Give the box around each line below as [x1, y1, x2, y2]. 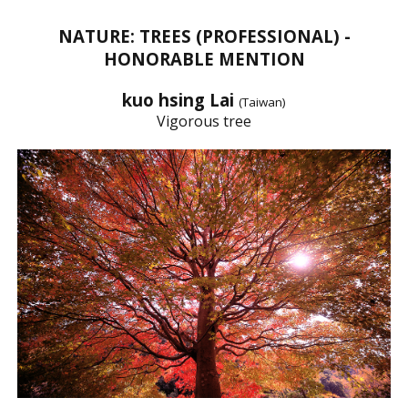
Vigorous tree [157, 110, 251, 131]
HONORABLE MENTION [103, 46, 305, 70]
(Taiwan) [239, 93, 286, 110]
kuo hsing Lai [122, 87, 239, 111]
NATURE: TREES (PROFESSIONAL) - [57, 24, 351, 47]
